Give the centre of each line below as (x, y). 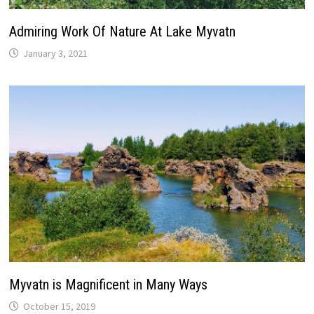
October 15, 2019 (59, 306)
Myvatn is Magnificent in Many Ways (108, 284)
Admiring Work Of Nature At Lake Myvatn (122, 32)
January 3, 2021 (55, 54)
